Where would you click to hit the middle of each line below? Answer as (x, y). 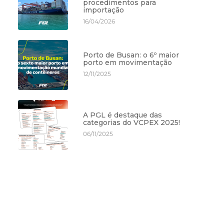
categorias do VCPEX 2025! (132, 122)
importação (104, 10)
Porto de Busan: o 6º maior (131, 55)
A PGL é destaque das (123, 115)
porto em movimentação (128, 62)
